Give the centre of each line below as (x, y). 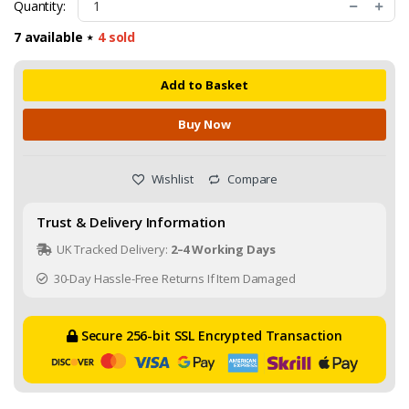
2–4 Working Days (223, 249)
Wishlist (171, 178)
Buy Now (204, 124)
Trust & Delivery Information (131, 221)
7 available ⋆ (56, 37)
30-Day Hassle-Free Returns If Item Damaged (173, 278)
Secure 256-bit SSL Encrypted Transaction (210, 335)
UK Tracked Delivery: (112, 249)
